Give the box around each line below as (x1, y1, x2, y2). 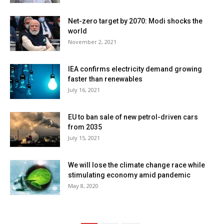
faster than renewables (68, 75, 142, 83)
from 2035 (68, 123, 102, 131)
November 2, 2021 (68, 38, 116, 46)
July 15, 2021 (68, 134, 100, 142)
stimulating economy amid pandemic (68, 171, 190, 179)
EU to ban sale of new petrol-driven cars (68, 113, 198, 121)
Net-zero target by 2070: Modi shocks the (68, 17, 202, 25)
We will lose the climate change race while (68, 161, 205, 169)
